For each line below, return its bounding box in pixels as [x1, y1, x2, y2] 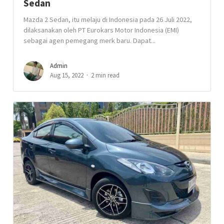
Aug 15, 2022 [50, 71, 84, 79]
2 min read [91, 71, 120, 79]
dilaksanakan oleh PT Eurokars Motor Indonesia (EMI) [23, 25, 179, 34]
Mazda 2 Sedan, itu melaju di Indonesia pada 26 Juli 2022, [23, 15, 192, 24]
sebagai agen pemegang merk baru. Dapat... [23, 36, 156, 45]
